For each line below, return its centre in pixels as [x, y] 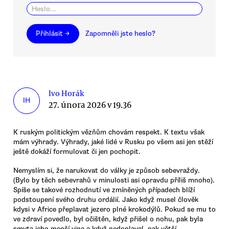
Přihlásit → [53, 34]
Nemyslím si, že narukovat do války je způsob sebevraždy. [107, 170]
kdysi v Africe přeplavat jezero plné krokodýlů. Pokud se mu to [114, 209]
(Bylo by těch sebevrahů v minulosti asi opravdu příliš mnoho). [114, 180]
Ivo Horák [67, 93]
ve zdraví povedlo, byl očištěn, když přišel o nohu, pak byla [108, 219]
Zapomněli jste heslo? [121, 34]
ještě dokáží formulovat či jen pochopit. [77, 152]
